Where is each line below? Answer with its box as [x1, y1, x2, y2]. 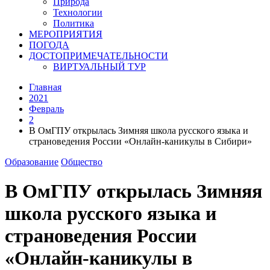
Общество [61, 157, 102, 167]
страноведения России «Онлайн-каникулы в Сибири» [29, 136, 252, 146]
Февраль [29, 104, 64, 114]
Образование [5, 157, 58, 167]
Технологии [53, 7, 102, 17]
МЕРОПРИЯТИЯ [29, 29, 102, 39]
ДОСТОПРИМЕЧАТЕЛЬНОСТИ [29, 51, 168, 61]
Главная [29, 82, 61, 92]
